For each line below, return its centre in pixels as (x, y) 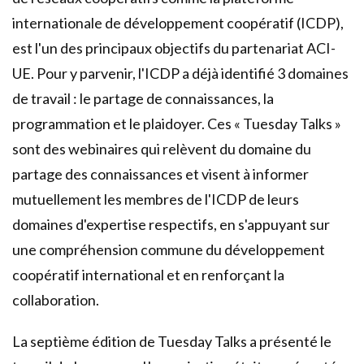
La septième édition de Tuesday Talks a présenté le (172, 341)
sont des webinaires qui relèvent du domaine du (162, 149)
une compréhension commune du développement (169, 249)
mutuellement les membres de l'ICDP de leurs (156, 199)
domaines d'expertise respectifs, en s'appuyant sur (171, 224)
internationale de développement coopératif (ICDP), (178, 23)
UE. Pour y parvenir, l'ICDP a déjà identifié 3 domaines (180, 73)
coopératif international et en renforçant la (148, 275)
